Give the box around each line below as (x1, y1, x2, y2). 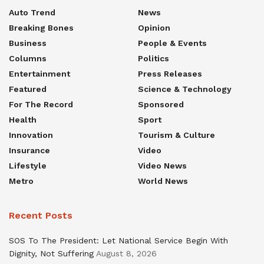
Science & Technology (138, 84, 232, 94)
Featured (9, 84, 47, 94)
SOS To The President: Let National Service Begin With (9, 235, 228, 245)
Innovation (9, 130, 53, 140)
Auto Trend (9, 7, 55, 17)
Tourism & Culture (138, 130, 215, 140)
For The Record (9, 99, 73, 109)
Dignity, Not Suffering (9, 248, 94, 258)
